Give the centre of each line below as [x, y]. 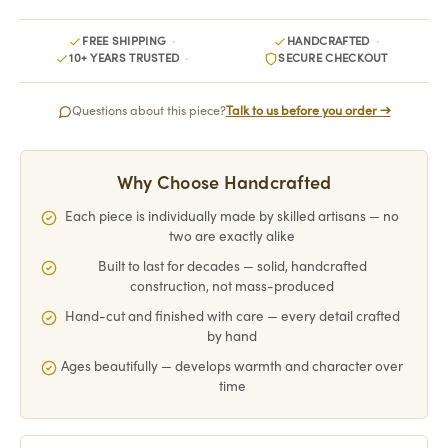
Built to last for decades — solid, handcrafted [232, 267]
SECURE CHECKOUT [333, 59]
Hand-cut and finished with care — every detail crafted [232, 317]
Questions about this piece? [148, 111]
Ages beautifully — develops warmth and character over [232, 367]
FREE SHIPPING [124, 42]
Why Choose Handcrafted [224, 184]
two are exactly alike [232, 237]
